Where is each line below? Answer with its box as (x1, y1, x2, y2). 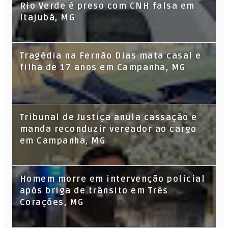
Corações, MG (19, 197, 84, 208)
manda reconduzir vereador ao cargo (19, 124, 197, 134)
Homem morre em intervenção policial (19, 174, 206, 184)
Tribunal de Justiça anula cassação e (19, 112, 197, 123)
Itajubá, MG (19, 12, 75, 23)
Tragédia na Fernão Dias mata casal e (19, 50, 202, 61)
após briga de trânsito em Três (19, 185, 168, 196)
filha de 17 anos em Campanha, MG (19, 62, 186, 73)
